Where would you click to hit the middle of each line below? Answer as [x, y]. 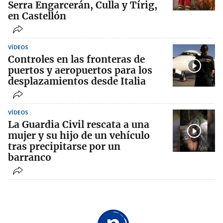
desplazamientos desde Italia [77, 81]
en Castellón [37, 16]
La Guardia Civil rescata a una [79, 125]
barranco [30, 158]
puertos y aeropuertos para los [80, 70]
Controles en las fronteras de [76, 59]
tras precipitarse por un [64, 147]
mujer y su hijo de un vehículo [79, 136]
